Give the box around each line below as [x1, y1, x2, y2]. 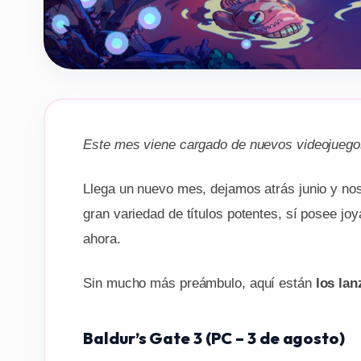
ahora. [83, 230, 121, 247]
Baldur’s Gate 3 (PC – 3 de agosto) [83, 327, 345, 348]
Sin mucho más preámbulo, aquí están [83, 275, 316, 291]
